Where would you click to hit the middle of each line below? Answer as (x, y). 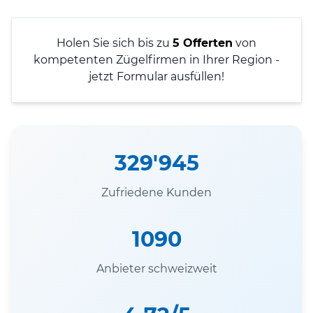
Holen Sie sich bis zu (115, 43)
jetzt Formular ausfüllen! (156, 76)
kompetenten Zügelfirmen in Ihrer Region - (156, 59)
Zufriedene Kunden (156, 192)
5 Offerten (203, 43)
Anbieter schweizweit (156, 268)
